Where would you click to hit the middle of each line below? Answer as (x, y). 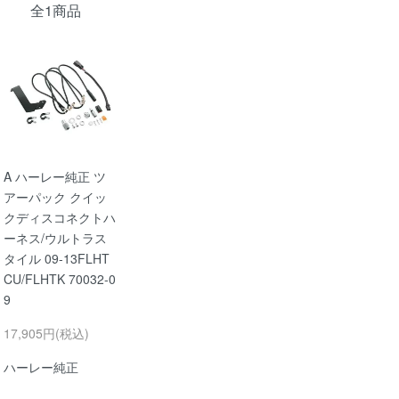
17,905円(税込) (46, 334)
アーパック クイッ (55, 197)
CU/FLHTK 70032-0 (60, 279)
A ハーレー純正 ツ (55, 177)
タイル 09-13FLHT (57, 259)
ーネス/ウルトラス (55, 238)
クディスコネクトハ (60, 218)
